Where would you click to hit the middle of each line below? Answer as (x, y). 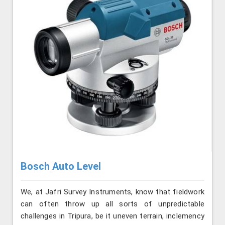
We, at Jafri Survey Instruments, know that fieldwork (113, 192)
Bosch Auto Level (61, 166)
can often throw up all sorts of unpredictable (113, 204)
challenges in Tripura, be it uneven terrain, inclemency (113, 216)
